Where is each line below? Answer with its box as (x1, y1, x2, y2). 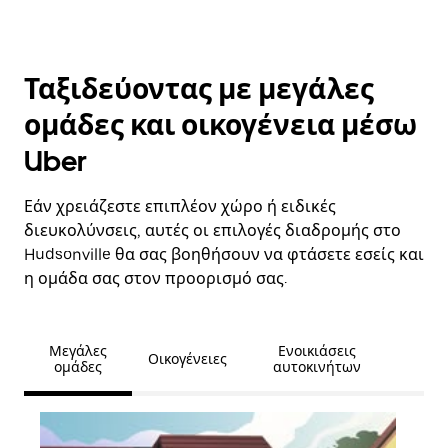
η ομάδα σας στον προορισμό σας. (24, 269, 287, 288)
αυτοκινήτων (273, 359, 362, 375)
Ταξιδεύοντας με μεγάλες (24, 72, 374, 106)
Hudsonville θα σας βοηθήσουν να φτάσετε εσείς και (24, 245, 424, 264)
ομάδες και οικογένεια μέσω (24, 108, 417, 142)
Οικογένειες (147, 351, 227, 367)
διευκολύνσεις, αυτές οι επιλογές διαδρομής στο (24, 221, 401, 240)
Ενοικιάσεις (278, 343, 357, 359)
